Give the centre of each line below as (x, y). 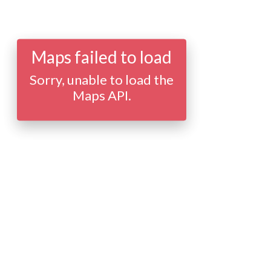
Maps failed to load (102, 57)
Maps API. (102, 95)
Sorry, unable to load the (102, 79)
